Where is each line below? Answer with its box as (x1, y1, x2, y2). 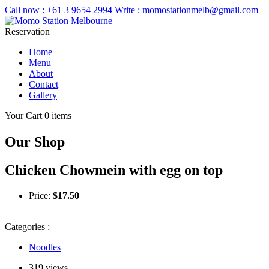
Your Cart (5, 110, 44, 121)
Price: (29, 190, 53, 201)
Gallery (29, 90, 57, 100)
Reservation (5, 26, 50, 37)
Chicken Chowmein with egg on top (5, 162, 223, 178)
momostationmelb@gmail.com (140, 5, 258, 15)
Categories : (5, 222, 50, 232)
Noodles (29, 242, 61, 253)
